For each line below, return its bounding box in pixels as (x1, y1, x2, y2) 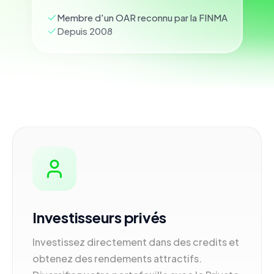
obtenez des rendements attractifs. (32, 252, 202, 265)
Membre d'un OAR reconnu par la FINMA (56, 12, 228, 23)
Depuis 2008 (56, 25, 113, 37)
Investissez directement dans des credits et (32, 235, 239, 248)
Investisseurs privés (32, 208, 167, 226)
